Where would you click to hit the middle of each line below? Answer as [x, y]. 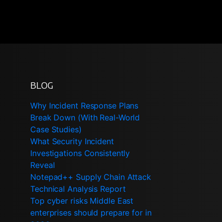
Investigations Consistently [80, 153]
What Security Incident [72, 141]
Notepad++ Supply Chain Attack [91, 177]
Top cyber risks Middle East [82, 200]
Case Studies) [56, 129]
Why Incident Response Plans [84, 105]
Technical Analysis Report [78, 189]
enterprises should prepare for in [91, 212]
